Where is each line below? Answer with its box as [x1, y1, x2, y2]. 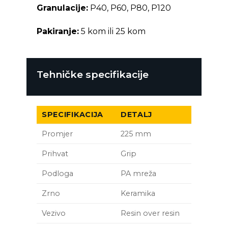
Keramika [120, 189, 155, 198]
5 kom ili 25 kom [78, 26, 146, 36]
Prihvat [41, 149, 68, 159]
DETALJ [120, 110, 153, 120]
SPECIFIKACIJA [41, 110, 104, 120]
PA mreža [120, 169, 156, 179]
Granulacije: [36, 3, 88, 13]
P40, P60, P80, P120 [88, 3, 171, 13]
